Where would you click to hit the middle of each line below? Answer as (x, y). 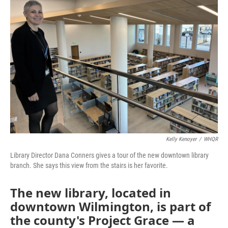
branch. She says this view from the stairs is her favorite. (89, 165)
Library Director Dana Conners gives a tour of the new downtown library (109, 155)
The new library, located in (91, 193)
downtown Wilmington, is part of (110, 206)
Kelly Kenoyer (181, 139)
